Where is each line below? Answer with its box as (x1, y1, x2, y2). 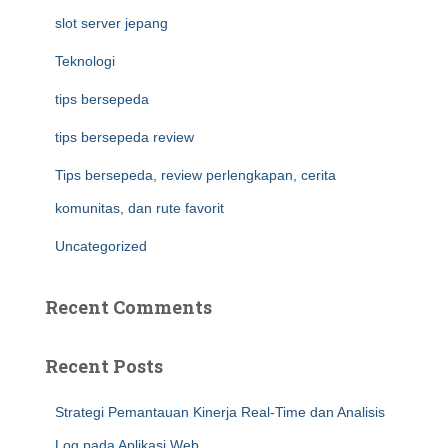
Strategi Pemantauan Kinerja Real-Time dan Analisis (55, 404, 385, 420)
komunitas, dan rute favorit (55, 200, 224, 216)
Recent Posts (45, 354, 163, 378)
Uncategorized (55, 238, 147, 254)
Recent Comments (45, 295, 212, 319)
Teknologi (55, 53, 115, 69)
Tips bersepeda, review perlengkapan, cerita (55, 167, 336, 183)
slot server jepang (55, 15, 168, 31)
